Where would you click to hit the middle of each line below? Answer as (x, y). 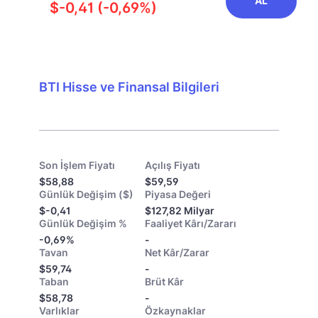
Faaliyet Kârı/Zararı (191, 223)
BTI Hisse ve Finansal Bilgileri (129, 87)
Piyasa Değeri (178, 194)
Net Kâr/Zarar (177, 252)
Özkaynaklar (175, 311)
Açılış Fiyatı (172, 165)
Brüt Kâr (164, 281)
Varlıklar (59, 311)
